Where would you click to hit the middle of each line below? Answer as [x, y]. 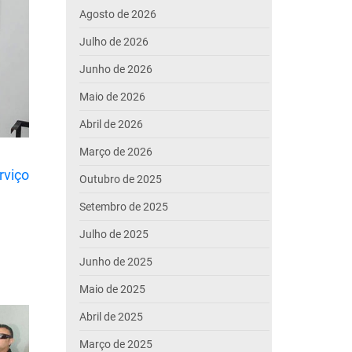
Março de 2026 [115, 152]
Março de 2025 [115, 344]
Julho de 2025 [114, 234]
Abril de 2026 [111, 124]
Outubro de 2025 [120, 179]
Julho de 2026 [114, 42]
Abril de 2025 [111, 317]
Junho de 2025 [115, 262]
